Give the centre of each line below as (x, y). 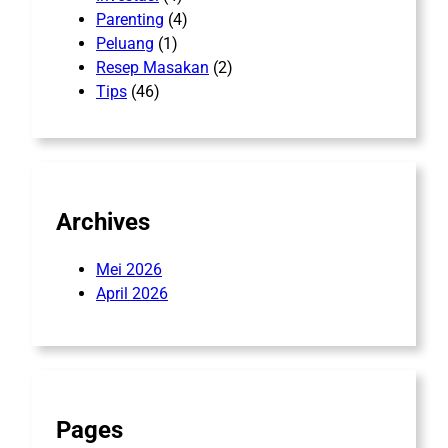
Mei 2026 (129, 270)
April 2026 (132, 294)
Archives (103, 222)
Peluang (125, 43)
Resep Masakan (152, 67)
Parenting (130, 19)
